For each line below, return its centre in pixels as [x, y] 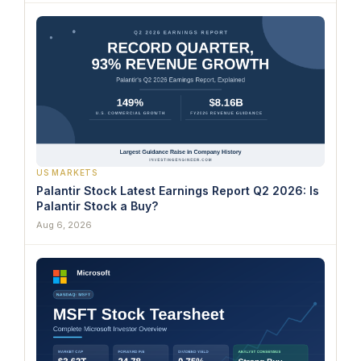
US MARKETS [67, 173]
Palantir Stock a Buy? [97, 206]
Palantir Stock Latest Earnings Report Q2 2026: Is [178, 191]
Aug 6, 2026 [64, 225]
